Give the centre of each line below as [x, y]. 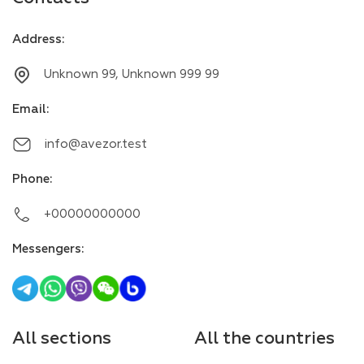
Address [37, 39]
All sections [62, 338]
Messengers [47, 249]
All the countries [264, 338]
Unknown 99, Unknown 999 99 [132, 74]
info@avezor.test [95, 144]
